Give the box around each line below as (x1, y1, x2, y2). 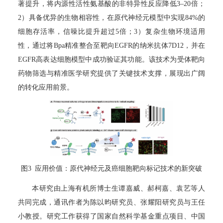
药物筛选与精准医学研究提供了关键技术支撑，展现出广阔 (18, 70, 205, 78)
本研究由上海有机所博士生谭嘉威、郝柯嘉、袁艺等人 (32, 185, 205, 193)
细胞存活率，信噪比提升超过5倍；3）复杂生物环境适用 (18, 28, 205, 36)
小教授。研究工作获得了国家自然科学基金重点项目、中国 (18, 213, 205, 221)
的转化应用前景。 (18, 84, 74, 92)
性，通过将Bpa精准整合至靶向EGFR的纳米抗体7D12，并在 (18, 42, 205, 50)
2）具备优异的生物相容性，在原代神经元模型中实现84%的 (18, 14, 205, 22)
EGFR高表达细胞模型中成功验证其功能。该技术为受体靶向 (18, 56, 205, 64)
